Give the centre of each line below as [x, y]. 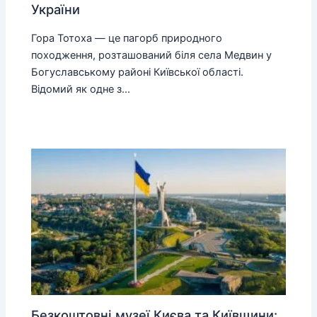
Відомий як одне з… [81, 89]
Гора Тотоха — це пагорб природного [127, 38]
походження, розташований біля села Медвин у [152, 55]
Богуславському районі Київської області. [138, 72]
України [56, 10]
